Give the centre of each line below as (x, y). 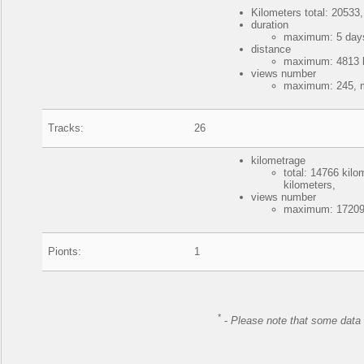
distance (271, 49)
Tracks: (66, 128)
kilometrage (279, 160)
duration (270, 25)
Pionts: (65, 251)
